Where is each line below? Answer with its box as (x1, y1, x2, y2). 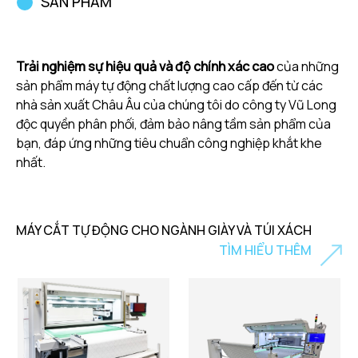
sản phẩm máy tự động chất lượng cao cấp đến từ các (16, 76, 323, 94)
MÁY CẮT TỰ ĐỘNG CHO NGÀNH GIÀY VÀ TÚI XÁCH (16, 221, 312, 239)
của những (274, 57, 339, 75)
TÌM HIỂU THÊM (219, 241, 312, 260)
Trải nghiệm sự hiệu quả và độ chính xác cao (16, 57, 274, 75)
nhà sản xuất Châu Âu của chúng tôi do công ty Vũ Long (16, 95, 336, 113)
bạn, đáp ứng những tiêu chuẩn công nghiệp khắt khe (16, 133, 322, 152)
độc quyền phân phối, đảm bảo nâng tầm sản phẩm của (16, 114, 331, 133)
